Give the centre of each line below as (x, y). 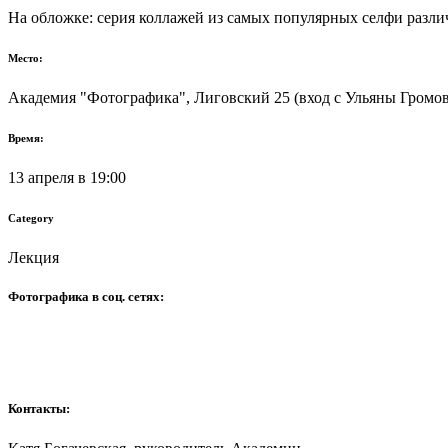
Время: (26, 137)
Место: (25, 57)
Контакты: (39, 409)
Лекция (33, 257)
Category (31, 217)
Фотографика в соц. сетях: (86, 296)
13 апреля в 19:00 (67, 177)
